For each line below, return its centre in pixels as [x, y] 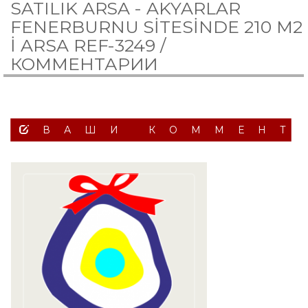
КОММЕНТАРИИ [85, 64]
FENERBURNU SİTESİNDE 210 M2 [156, 27]
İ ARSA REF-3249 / [88, 45]
